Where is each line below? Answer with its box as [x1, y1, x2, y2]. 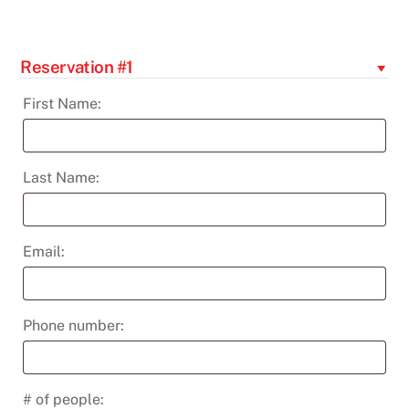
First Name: [23, 95, 106, 113]
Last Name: [23, 169, 104, 187]
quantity [78, 69, 135, 88]
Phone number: [23, 317, 129, 335]
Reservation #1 [20, 56, 133, 77]
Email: [23, 243, 69, 261]
